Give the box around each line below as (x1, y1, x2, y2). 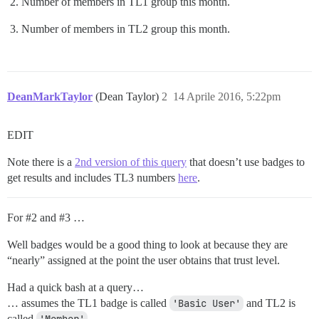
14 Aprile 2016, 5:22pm (173, 90, 281, 103)
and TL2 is (244, 297, 296, 310)
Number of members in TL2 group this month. (21, 23, 230, 36)
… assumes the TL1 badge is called (7, 297, 169, 310)
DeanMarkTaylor (7, 90, 93, 103)
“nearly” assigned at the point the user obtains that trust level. (7, 254, 280, 267)
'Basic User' (172, 297, 241, 310)
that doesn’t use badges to (187, 156, 305, 169)
